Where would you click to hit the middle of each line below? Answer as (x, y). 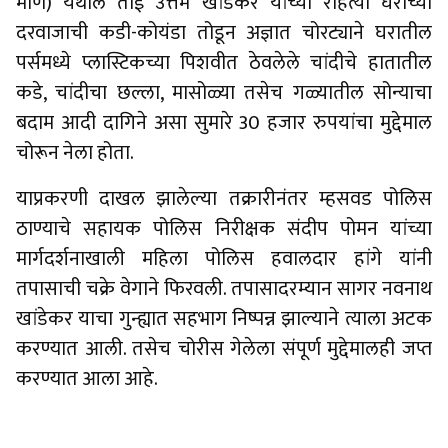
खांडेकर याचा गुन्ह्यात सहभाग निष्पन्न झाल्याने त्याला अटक (224, 319)
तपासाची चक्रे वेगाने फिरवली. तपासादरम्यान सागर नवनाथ (224, 289)
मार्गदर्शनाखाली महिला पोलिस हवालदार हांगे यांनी (224, 259)
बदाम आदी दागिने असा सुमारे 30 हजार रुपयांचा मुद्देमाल (224, 123)
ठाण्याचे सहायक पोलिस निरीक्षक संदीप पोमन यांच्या (224, 229)
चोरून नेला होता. (75, 153)
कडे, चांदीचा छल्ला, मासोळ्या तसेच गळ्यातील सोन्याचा (224, 93)
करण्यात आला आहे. (87, 379)
